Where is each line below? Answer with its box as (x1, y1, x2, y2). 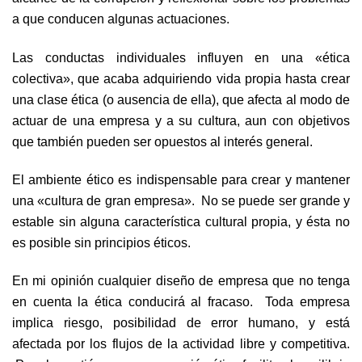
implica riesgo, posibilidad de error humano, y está (12, 315, 350, 330)
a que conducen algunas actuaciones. (12, 11, 229, 27)
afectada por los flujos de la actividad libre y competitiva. (12, 336, 350, 351)
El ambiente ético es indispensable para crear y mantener (12, 171, 350, 187)
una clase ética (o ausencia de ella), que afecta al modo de (12, 91, 350, 107)
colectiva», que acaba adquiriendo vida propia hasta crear (12, 70, 350, 86)
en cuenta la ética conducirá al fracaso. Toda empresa (12, 294, 350, 309)
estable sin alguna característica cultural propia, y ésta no (12, 213, 350, 229)
